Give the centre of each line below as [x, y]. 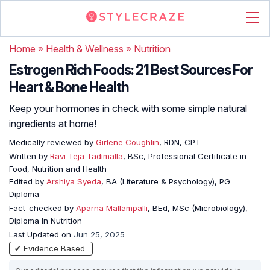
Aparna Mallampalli [112, 208]
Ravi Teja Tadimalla [86, 156]
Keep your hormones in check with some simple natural [128, 108]
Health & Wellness [85, 49]
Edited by [28, 181]
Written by [30, 156]
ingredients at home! [53, 124]
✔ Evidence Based [50, 248]
